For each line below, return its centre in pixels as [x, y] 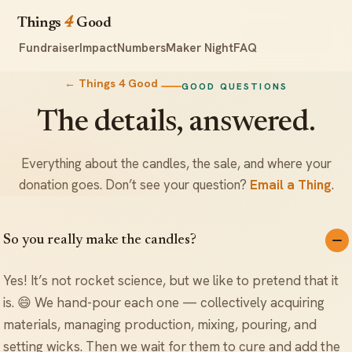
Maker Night [200, 48]
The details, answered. [176, 123]
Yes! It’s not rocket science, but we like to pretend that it [171, 280]
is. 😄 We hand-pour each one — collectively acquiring [164, 302]
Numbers [142, 48]
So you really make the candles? [100, 240]
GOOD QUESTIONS [235, 86]
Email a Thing [290, 184]
